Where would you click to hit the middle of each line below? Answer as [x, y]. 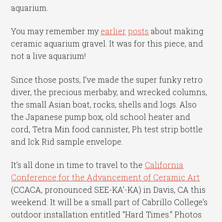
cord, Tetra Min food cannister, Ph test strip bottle [107, 129]
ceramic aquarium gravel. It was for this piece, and [107, 44]
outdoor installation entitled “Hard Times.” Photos [107, 215]
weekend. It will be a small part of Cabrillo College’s [110, 202]
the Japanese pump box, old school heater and [101, 116]
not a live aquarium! [49, 56]
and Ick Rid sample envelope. [67, 141]
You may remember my [56, 31]
